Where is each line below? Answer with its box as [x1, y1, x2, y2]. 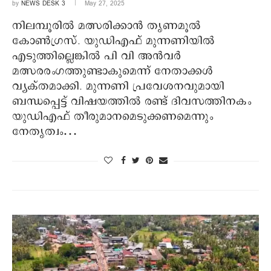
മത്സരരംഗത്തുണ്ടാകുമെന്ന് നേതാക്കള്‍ [12, 64, 213, 80]
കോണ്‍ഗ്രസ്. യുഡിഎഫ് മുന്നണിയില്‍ [12, 33, 215, 50]
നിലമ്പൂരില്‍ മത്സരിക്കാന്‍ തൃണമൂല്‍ [12, 18, 201, 34]
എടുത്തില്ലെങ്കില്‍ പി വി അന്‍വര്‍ [12, 48, 181, 65]
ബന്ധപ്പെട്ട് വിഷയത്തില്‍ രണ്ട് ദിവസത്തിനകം [12, 94, 251, 110]
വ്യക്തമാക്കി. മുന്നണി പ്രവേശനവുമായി [12, 79, 224, 95]
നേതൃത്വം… [12, 124, 77, 140]
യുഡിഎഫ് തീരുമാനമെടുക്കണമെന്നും [12, 109, 213, 125]
